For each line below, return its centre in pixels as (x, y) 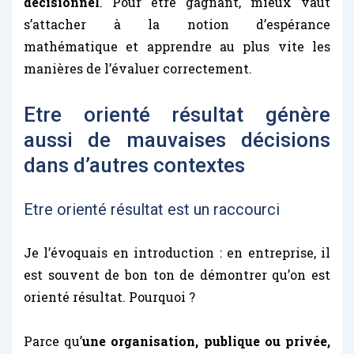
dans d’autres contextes (134, 165)
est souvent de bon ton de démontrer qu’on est (177, 274)
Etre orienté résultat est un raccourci (152, 209)
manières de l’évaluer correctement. (138, 68)
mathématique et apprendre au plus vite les (177, 46)
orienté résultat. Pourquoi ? (109, 296)
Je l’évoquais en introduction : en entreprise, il (177, 252)
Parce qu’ (53, 341)
